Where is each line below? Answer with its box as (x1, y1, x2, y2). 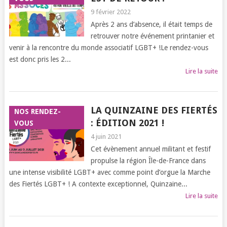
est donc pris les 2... (9, 55, 71, 63)
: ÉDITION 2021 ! (90, 118, 164, 128)
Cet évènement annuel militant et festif (90, 145, 211, 153)
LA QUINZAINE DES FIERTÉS (90, 105, 217, 116)
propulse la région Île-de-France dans (90, 157, 206, 165)
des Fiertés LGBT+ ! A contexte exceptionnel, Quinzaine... (9, 180, 187, 188)
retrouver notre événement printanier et (90, 32, 214, 40)
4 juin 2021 (90, 133, 122, 140)
